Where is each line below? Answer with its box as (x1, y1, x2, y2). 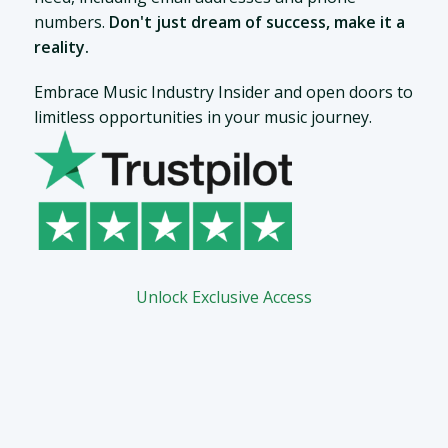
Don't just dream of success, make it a (108, 11, 405, 34)
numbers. (33, 11, 109, 34)
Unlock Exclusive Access (136, 286, 312, 309)
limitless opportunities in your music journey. (33, 106, 372, 129)
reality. (33, 36, 89, 59)
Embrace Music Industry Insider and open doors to (33, 81, 413, 104)
